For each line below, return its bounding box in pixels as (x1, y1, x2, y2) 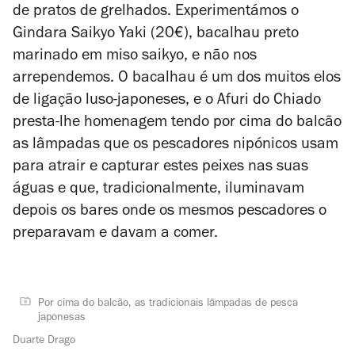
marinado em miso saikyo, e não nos (13, 49, 257, 65)
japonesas (38, 313, 86, 324)
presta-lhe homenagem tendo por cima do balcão (13, 116, 342, 132)
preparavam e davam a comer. (13, 227, 218, 242)
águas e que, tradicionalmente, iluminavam (13, 182, 304, 198)
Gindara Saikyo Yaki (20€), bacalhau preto (13, 27, 299, 43)
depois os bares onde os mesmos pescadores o (13, 204, 326, 220)
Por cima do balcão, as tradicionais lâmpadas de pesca (38, 299, 298, 310)
